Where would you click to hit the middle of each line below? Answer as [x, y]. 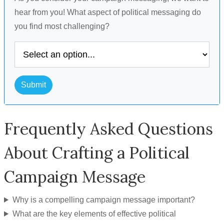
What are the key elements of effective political [94, 214]
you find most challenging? [62, 26]
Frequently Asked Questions [108, 129]
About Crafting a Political [97, 153]
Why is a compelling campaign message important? [103, 200]
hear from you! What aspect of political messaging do [108, 12]
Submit [33, 85]
